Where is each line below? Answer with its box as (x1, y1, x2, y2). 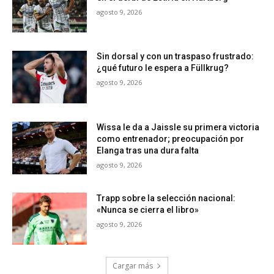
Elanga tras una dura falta (97, 146, 199, 156)
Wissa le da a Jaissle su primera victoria (97, 122, 260, 133)
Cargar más (113, 261, 153, 272)
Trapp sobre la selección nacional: (97, 193, 236, 203)
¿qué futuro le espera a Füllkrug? (97, 63, 229, 73)
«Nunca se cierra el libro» (97, 204, 199, 215)
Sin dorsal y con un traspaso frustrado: (97, 51, 254, 62)
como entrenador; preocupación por (97, 134, 245, 144)
